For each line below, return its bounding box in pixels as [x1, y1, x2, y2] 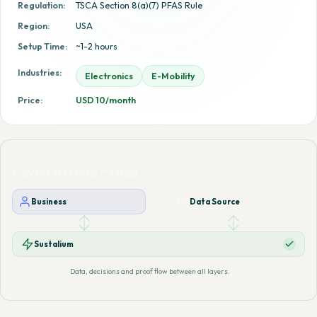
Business [31, 196, 67, 207]
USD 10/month [76, 95, 136, 105]
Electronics [85, 71, 133, 81]
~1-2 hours [76, 41, 117, 52]
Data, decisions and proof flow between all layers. [70, 267, 230, 276]
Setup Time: [18, 41, 67, 52]
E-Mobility [151, 71, 195, 81]
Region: [18, 21, 50, 31]
